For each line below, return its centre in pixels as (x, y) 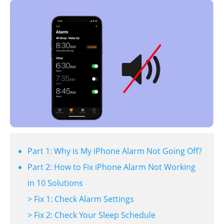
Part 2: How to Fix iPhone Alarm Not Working (111, 167)
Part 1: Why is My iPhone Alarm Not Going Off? (115, 151)
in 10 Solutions (55, 183)
